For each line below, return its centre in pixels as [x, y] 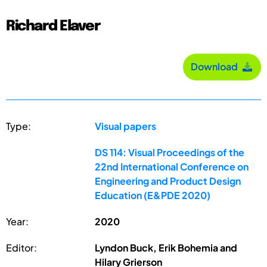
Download [216, 67]
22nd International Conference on [172, 166]
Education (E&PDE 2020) [153, 195]
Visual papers [126, 126]
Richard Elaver [53, 26]
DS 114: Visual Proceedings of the [170, 152]
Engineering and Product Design [168, 181]
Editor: [21, 247]
